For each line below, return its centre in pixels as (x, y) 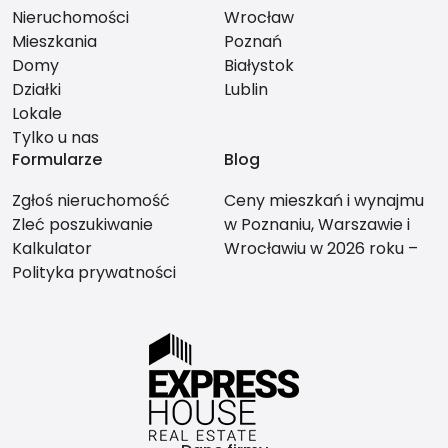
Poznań (253, 42)
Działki (36, 90)
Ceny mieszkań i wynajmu (324, 201)
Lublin (246, 90)
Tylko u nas (55, 138)
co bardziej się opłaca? (313, 273)
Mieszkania (54, 42)
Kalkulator (52, 249)
